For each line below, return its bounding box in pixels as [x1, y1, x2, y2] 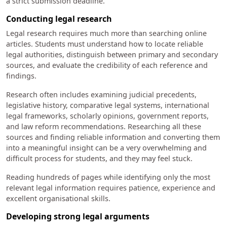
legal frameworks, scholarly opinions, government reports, [6, 110, 209, 121]
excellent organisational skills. [6, 193, 112, 203]
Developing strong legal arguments [6, 210, 149, 222]
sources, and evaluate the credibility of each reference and [6, 60, 208, 70]
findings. [6, 70, 39, 81]
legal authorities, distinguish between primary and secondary [6, 49, 218, 59]
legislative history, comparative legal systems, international [6, 100, 209, 110]
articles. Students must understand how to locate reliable [6, 39, 203, 49]
